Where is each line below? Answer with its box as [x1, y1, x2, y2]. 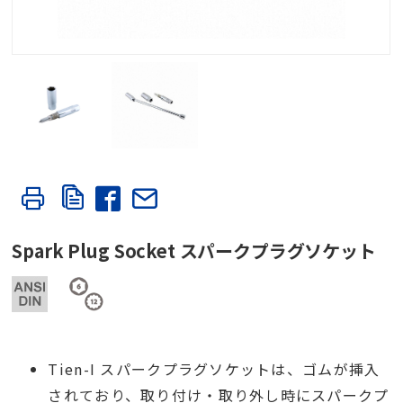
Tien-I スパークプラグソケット [48, 358, 272, 381]
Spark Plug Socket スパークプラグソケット [12, 237, 376, 264]
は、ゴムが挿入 [271, 358, 381, 381]
